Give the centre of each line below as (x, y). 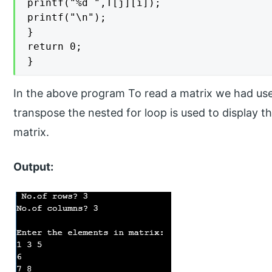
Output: (35, 166)
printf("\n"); (67, 17)
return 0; (55, 46)
